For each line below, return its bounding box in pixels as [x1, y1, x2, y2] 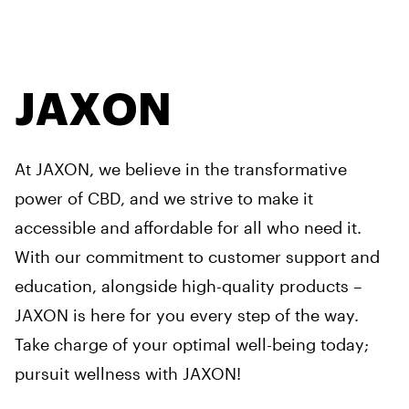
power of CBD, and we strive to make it [15, 188, 313, 208]
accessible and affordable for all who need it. [15, 217, 362, 237]
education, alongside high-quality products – [15, 276, 362, 296]
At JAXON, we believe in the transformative [15, 159, 347, 179]
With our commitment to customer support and [15, 246, 380, 267]
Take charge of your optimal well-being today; [15, 334, 369, 354]
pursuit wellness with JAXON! [15, 363, 241, 383]
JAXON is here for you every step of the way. [15, 305, 359, 325]
